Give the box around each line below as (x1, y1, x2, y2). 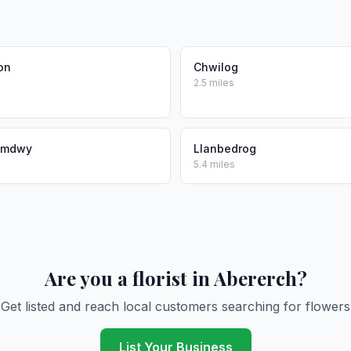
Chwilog (194, 60, 238, 74)
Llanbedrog (194, 142, 256, 155)
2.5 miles (194, 77, 234, 89)
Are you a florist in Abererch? (44, 266, 307, 291)
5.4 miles (194, 158, 235, 170)
